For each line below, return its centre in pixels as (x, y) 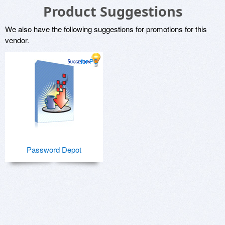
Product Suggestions (113, 11)
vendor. (17, 40)
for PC (89, 61)
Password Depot (54, 149)
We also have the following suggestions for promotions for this (106, 29)
